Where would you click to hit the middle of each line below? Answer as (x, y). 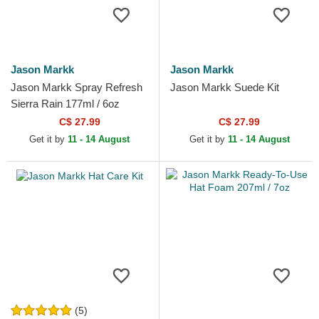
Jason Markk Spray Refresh (77, 88)
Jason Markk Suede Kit (225, 88)
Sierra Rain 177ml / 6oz (65, 104)
